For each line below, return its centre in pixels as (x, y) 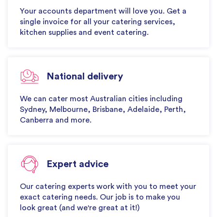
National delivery (85, 76)
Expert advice (77, 164)
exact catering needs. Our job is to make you (100, 197)
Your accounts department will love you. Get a (103, 11)
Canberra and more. (56, 120)
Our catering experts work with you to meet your (108, 186)
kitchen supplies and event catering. (84, 32)
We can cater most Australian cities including (101, 99)
